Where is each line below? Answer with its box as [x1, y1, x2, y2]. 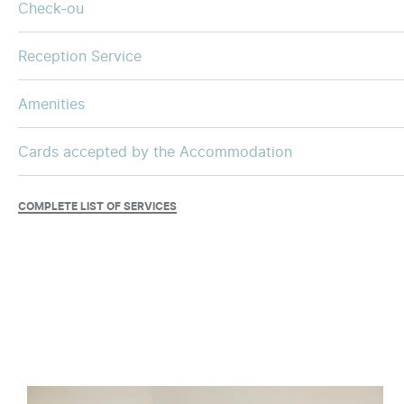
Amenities [18, 94, 85, 113]
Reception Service [18, 46, 142, 65]
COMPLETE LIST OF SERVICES [18, 198, 177, 213]
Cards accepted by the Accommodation [18, 142, 292, 161]
